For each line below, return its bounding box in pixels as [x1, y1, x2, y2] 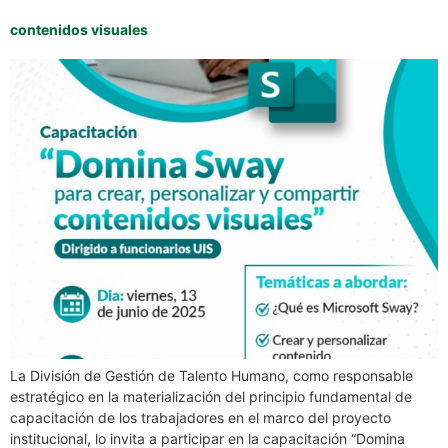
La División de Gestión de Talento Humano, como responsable [10, 367, 413, 385]
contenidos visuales [10, 21, 148, 39]
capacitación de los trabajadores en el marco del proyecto [10, 409, 391, 427]
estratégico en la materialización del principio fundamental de [10, 388, 412, 406]
